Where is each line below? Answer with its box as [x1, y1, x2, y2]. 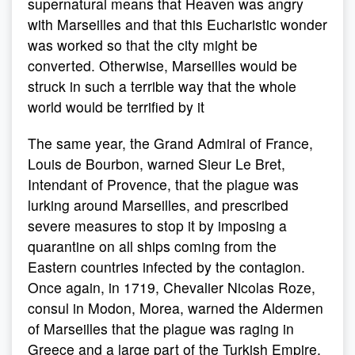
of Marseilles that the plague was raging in [28, 319, 294, 338]
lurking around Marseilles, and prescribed [28, 195, 288, 215]
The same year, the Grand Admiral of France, [28, 133, 313, 153]
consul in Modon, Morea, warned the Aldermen [28, 298, 323, 318]
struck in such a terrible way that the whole [28, 76, 296, 96]
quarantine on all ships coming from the [28, 236, 277, 256]
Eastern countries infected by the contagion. [28, 257, 305, 277]
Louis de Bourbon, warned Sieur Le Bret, [28, 154, 285, 174]
